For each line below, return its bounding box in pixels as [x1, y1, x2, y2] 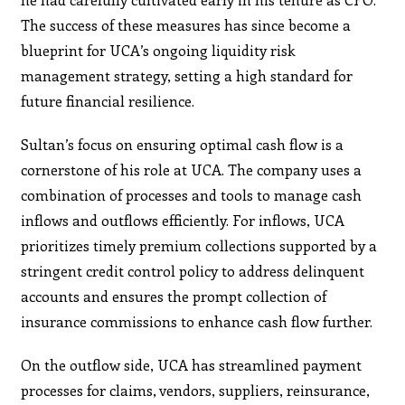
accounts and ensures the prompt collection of [21, 286, 327, 306]
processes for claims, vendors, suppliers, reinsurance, [21, 380, 371, 400]
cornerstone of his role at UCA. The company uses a [21, 159, 363, 179]
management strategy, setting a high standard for [21, 65, 353, 85]
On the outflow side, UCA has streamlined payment [21, 354, 363, 374]
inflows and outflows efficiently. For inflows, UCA [21, 210, 345, 230]
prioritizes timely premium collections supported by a [21, 235, 378, 255]
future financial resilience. [21, 90, 195, 110]
